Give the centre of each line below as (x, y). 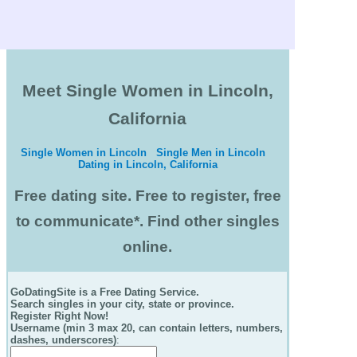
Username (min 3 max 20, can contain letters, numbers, (147, 328)
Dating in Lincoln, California (147, 164)
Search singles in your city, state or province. (127, 304)
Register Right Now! (59, 316)
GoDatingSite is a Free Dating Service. (105, 292)
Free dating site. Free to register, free (147, 195)
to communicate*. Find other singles (147, 221)
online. (147, 246)
